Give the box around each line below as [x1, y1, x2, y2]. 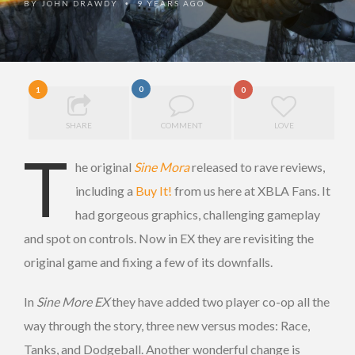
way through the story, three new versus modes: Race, [24, 317, 310, 333]
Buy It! [136, 182, 172, 198]
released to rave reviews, [189, 158, 325, 174]
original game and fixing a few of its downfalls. [24, 254, 273, 269]
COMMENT [161, 120, 202, 130]
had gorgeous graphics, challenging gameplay [75, 206, 320, 222]
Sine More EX [36, 293, 109, 309]
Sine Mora [134, 158, 189, 174]
